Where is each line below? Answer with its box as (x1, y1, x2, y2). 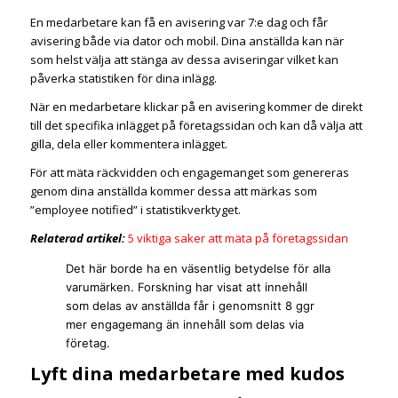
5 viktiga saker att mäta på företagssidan (127, 230, 348, 247)
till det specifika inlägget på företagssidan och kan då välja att (29, 117, 362, 134)
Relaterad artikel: (29, 230, 125, 247)
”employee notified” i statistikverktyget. (29, 202, 241, 219)
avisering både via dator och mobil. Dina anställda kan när (29, 33, 344, 50)
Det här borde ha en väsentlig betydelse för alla (65, 261, 330, 276)
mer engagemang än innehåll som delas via (65, 317, 304, 332)
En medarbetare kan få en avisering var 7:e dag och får (29, 14, 328, 31)
